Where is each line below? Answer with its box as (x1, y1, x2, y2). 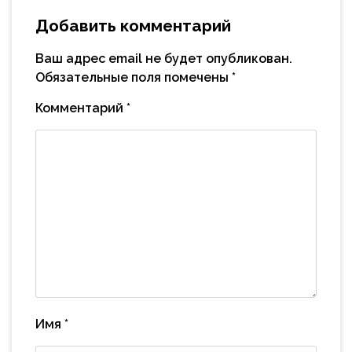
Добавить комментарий (35, 15, 231, 35)
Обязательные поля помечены (35, 69, 232, 85)
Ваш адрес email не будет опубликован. (35, 50, 292, 66)
